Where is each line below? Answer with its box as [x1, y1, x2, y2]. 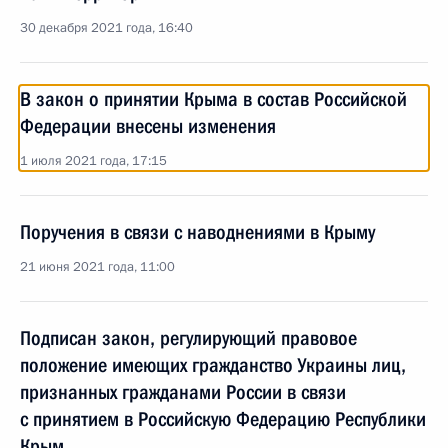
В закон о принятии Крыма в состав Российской [20, 87, 407, 111]
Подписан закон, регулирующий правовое [20, 326, 357, 350]
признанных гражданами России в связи [20, 380, 346, 404]
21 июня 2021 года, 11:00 [20, 258, 175, 276]
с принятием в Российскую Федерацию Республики [20, 407, 426, 431]
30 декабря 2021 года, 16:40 [20, 19, 193, 37]
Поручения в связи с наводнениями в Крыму [20, 220, 375, 244]
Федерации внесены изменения [20, 114, 276, 138]
